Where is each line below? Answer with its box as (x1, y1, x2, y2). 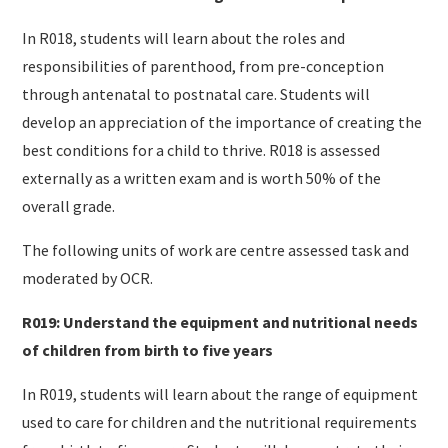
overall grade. (22, 195, 116, 216)
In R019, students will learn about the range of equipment (22, 383, 419, 404)
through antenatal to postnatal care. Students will (22, 83, 371, 104)
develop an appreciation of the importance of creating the (22, 111, 423, 132)
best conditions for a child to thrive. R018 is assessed (22, 139, 381, 160)
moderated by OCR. (22, 267, 154, 288)
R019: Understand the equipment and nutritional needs (22, 311, 419, 332)
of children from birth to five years (22, 339, 274, 360)
